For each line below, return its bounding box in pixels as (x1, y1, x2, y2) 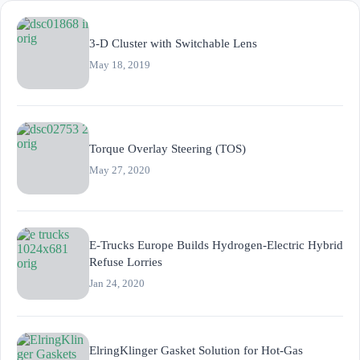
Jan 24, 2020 (89, 277, 145, 290)
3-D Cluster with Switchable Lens (89, 36, 257, 50)
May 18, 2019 (89, 58, 150, 71)
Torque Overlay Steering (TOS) (89, 141, 246, 155)
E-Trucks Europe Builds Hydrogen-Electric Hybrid (89, 239, 343, 252)
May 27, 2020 (89, 163, 150, 176)
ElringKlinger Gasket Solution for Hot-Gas (89, 344, 303, 358)
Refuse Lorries (89, 256, 162, 269)
